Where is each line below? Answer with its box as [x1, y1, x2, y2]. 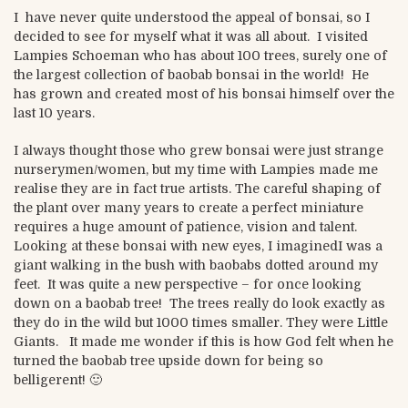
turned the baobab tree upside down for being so [14, 352, 323, 368]
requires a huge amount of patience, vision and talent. [14, 219, 364, 234]
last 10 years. [14, 106, 95, 121]
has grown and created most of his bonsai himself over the [14, 87, 394, 102]
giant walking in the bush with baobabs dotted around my [14, 257, 378, 272]
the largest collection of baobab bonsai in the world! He [14, 67, 369, 83]
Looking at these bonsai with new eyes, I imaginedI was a [14, 238, 382, 253]
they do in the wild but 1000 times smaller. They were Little [14, 314, 388, 330]
